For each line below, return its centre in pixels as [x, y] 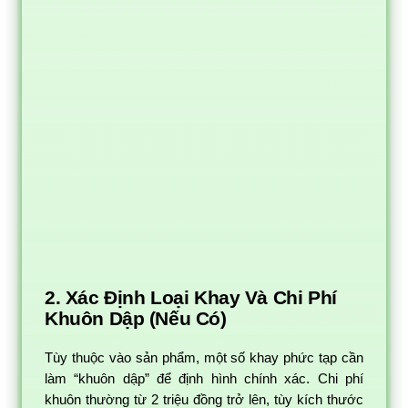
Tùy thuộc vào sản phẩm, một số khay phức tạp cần [204, 357]
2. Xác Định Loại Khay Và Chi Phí [191, 297]
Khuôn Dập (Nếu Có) [136, 318]
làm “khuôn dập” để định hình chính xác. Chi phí [204, 378]
